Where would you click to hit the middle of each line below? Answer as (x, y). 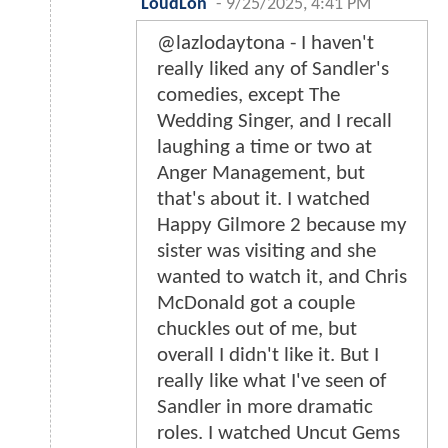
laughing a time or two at (264, 148)
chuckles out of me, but (257, 330)
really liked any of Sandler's (273, 70)
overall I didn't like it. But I (268, 356)
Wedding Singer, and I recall (274, 122)
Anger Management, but (261, 174)
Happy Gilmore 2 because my (282, 226)
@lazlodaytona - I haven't (265, 44)
